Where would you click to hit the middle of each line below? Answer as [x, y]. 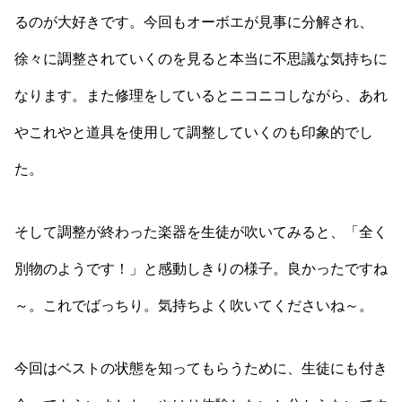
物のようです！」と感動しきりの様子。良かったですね [208, 268]
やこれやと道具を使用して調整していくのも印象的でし [194, 133]
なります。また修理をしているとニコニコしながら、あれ [201, 96]
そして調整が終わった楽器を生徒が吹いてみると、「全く [201, 232]
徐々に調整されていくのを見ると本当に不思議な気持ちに [201, 59]
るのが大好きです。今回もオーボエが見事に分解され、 [194, 22]
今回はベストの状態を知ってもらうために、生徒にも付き [201, 368]
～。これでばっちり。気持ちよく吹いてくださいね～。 [194, 305]
